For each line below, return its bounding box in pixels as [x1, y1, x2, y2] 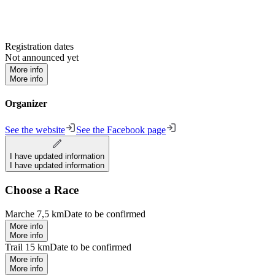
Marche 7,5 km [5, 208, 64, 219]
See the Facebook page [76, 125, 166, 136]
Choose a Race [5, 184, 79, 197]
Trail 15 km [5, 241, 50, 252]
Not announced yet [5, 52, 79, 63]
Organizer [5, 98, 47, 109]
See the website [5, 125, 65, 136]
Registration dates [5, 41, 74, 52]
